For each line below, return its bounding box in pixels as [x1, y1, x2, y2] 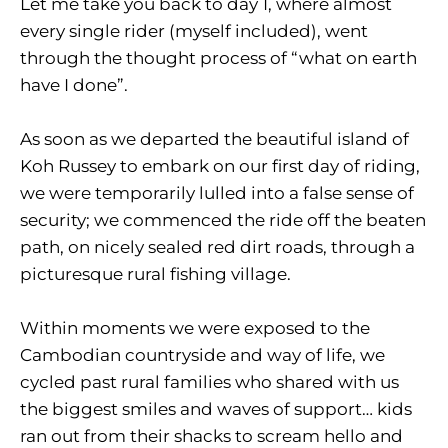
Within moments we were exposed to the [20, 318, 370, 339]
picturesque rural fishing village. [20, 264, 291, 285]
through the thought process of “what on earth [20, 48, 417, 69]
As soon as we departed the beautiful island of [20, 129, 409, 150]
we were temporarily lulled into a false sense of [20, 183, 414, 204]
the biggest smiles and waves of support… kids [20, 399, 412, 420]
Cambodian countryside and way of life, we [20, 345, 385, 366]
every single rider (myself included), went [20, 21, 368, 42]
